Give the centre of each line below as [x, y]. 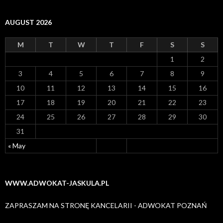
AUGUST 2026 [28, 22]
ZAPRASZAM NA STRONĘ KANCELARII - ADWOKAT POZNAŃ [106, 205]
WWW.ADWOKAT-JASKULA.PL [57, 183]
